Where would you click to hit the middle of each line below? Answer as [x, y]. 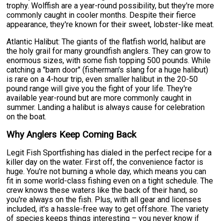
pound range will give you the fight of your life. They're [99, 88]
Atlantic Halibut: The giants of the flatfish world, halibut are [106, 41]
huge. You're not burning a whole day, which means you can [107, 171]
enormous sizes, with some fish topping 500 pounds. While [109, 60]
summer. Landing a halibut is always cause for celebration [106, 107]
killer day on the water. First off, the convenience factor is [105, 162]
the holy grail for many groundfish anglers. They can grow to [109, 51]
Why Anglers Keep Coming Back [72, 134]
